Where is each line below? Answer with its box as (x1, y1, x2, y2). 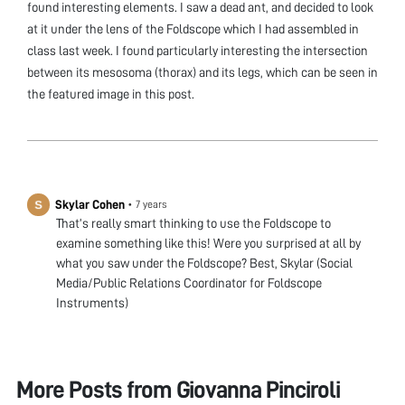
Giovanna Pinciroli (175, 378, 340, 403)
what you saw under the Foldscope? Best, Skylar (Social (56, 256, 353, 269)
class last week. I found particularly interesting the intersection (27, 43, 368, 57)
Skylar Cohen (55, 197, 125, 211)
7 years (136, 199, 167, 211)
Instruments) (56, 296, 128, 309)
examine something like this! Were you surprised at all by (56, 236, 361, 250)
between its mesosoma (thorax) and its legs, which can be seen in (27, 65, 378, 79)
